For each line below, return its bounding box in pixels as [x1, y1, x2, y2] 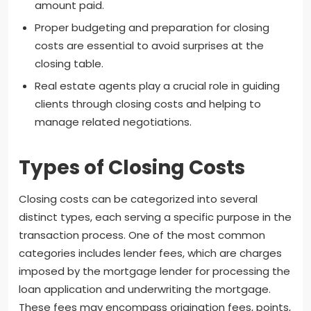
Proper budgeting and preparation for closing [34, 19, 269, 35]
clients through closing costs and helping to [34, 96, 261, 111]
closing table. [34, 56, 103, 71]
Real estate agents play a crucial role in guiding [34, 78, 280, 93]
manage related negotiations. [34, 114, 192, 129]
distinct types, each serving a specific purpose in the [19, 210, 292, 225]
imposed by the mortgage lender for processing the [19, 264, 290, 279]
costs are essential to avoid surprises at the [34, 37, 264, 53]
